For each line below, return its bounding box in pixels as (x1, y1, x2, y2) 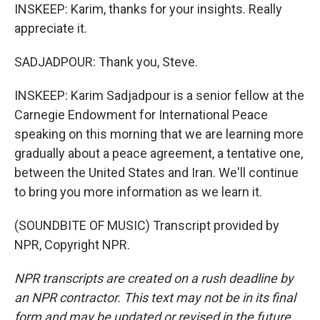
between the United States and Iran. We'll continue (14, 165, 299, 180)
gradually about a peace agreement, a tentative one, (14, 146, 303, 161)
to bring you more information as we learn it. (14, 184, 262, 199)
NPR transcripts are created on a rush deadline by (14, 271, 294, 286)
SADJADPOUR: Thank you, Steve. (14, 54, 198, 69)
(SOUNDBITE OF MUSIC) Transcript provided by (14, 218, 279, 233)
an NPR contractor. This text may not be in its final (14, 290, 296, 305)
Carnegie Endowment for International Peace (14, 107, 268, 122)
